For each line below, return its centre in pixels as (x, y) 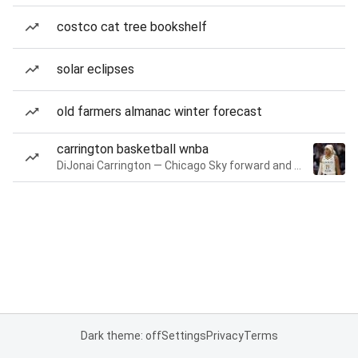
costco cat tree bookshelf (132, 27)
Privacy (225, 336)
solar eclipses (95, 69)
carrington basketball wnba (133, 149)
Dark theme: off (121, 336)
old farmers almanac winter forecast (159, 111)
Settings (183, 336)
